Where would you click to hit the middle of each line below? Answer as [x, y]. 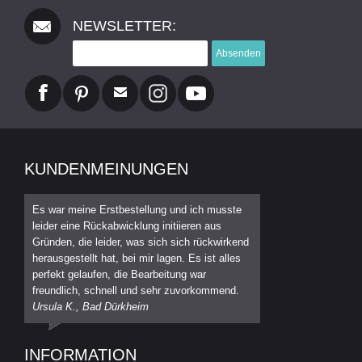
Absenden [238, 53]
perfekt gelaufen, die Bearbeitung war [119, 274]
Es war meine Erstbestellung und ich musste [137, 209]
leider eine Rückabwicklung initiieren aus [127, 225]
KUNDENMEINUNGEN [106, 168]
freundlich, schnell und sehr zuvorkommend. [136, 290]
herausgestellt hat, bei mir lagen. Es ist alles [137, 258]
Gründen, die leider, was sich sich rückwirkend [141, 242]
